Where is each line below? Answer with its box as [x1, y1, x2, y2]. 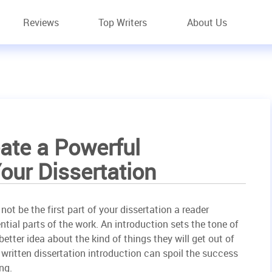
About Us [186, 15, 227, 29]
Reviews [22, 15, 59, 29]
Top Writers [98, 15, 148, 29]
